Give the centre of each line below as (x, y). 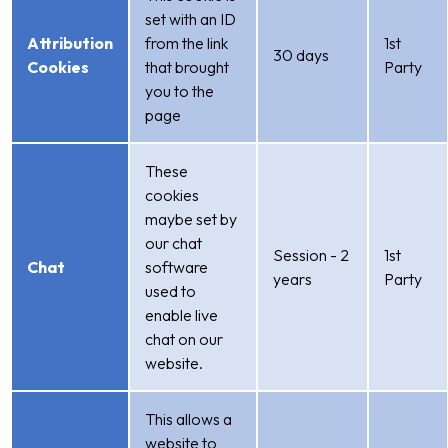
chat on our (184, 339)
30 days (301, 55)
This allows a (188, 419)
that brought (187, 67)
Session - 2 (311, 255)
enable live (181, 315)
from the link (186, 43)
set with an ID (190, 19)
